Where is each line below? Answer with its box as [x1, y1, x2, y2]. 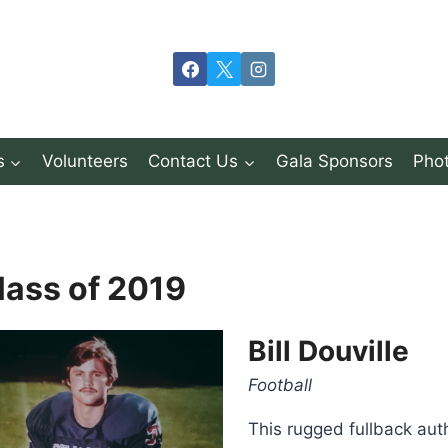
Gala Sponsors [275, 151, 393, 172]
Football [248, 375, 312, 396]
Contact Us [148, 151, 239, 172]
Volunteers [42, 151, 129, 172]
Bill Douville [248, 334, 409, 369]
